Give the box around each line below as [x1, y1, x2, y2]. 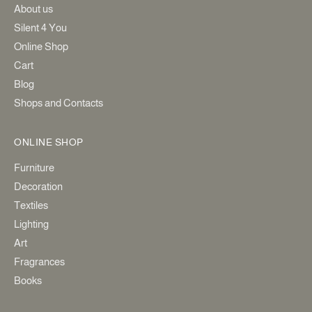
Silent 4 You [14, 22, 67, 34]
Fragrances [14, 255, 65, 267]
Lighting [14, 217, 49, 230]
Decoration [14, 180, 63, 192]
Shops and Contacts [14, 97, 103, 109]
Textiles [14, 198, 48, 211]
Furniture [14, 161, 54, 173]
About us [14, 3, 53, 15]
